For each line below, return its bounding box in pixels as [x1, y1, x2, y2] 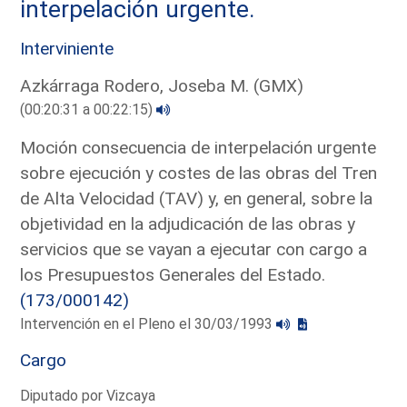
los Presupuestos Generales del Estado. [20, 263, 326, 285]
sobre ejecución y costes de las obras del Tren [20, 162, 378, 184]
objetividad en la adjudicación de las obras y [20, 213, 356, 234]
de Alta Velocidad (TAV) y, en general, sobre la [20, 187, 373, 209]
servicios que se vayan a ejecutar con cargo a [20, 238, 368, 260]
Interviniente [20, 37, 114, 59]
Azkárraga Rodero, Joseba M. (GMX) [20, 74, 304, 96]
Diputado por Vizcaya [20, 386, 156, 404]
